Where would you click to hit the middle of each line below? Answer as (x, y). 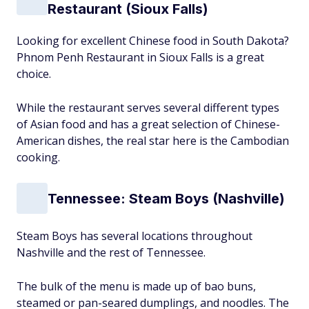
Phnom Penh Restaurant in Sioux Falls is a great (140, 57)
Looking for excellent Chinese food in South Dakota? (153, 41)
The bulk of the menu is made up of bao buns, (136, 286)
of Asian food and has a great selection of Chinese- (148, 124)
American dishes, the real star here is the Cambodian (153, 141)
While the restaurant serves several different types (148, 108)
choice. (34, 74)
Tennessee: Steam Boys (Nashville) (166, 198)
